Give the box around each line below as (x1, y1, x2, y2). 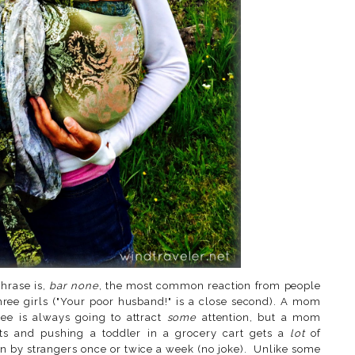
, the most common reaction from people (98, 279, 321, 292)
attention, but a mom (197, 311, 321, 323)
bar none (49, 279, 99, 292)
